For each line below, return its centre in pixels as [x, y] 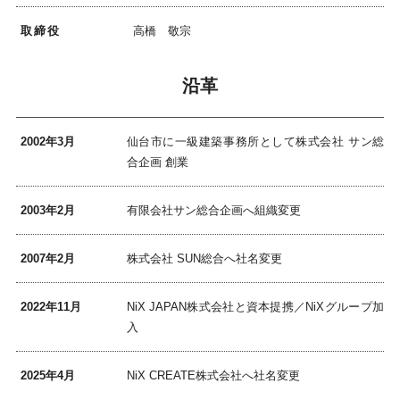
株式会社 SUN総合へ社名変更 [204, 258]
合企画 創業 [157, 162]
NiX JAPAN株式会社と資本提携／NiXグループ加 [255, 306]
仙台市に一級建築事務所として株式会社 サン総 [255, 141]
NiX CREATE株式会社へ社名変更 [213, 375]
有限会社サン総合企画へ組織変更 [213, 210]
